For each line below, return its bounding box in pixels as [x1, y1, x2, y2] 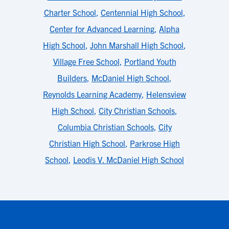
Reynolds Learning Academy [43, 89, 142, 99]
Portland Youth [124, 56, 176, 66]
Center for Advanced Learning [50, 24, 154, 34]
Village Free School [53, 56, 120, 66]
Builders [57, 73, 87, 83]
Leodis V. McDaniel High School [73, 154, 184, 165]
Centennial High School [100, 7, 183, 17]
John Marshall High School [90, 40, 184, 50]
